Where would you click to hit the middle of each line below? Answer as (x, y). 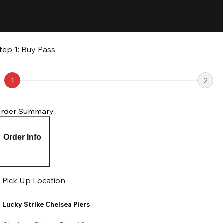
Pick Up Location (34, 180)
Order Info (23, 137)
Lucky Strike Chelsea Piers (46, 204)
